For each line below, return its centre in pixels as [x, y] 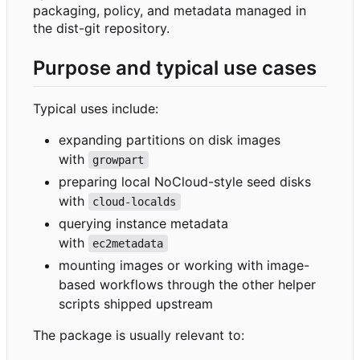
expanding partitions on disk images [170, 139]
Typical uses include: [96, 108]
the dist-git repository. [101, 28]
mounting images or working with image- [184, 265]
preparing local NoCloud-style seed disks [185, 181]
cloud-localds [135, 201]
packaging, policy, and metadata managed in [170, 10]
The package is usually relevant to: [139, 335]
